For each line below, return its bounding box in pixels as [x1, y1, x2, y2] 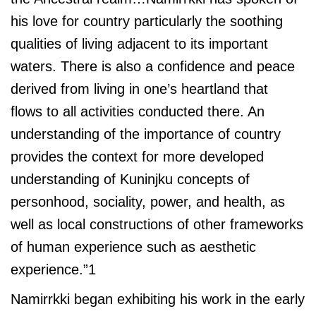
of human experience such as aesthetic [11, 238, 256, 255]
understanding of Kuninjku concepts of [11, 171, 250, 187]
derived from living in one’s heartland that [11, 80, 272, 97]
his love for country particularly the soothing [11, 13, 283, 29]
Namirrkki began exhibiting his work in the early [11, 291, 305, 307]
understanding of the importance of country [11, 126, 281, 142]
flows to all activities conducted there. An [11, 103, 265, 119]
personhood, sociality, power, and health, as [11, 193, 285, 209]
